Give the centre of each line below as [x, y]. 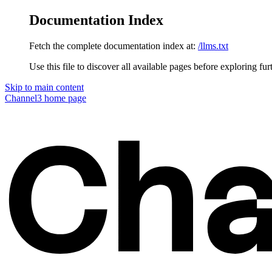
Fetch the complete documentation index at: [112, 46]
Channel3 [23, 98]
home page [64, 98]
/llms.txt [213, 46]
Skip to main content [44, 87]
